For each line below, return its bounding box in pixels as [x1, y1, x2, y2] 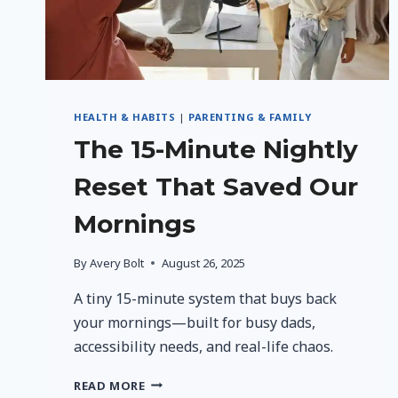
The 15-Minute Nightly [74, 133, 358, 164]
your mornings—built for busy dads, [74, 312, 315, 332]
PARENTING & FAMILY [188, 110, 312, 124]
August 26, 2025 [162, 254, 246, 271]
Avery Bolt [90, 254, 145, 271]
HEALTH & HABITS [74, 110, 176, 124]
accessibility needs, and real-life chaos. [74, 336, 333, 356]
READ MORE [74, 377, 146, 394]
